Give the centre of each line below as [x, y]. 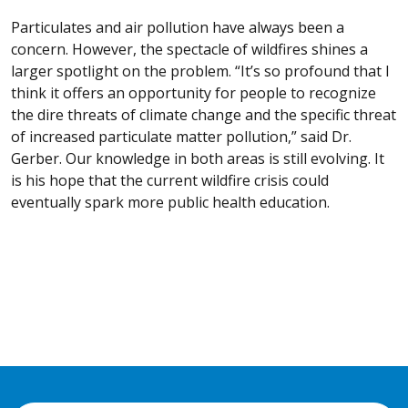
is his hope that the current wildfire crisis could [170, 180]
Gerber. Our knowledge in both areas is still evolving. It [198, 158]
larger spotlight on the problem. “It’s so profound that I [200, 71]
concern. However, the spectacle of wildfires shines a [189, 49]
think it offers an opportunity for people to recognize [194, 92]
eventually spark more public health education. [170, 202]
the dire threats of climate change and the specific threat [204, 114]
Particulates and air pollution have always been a [178, 27]
